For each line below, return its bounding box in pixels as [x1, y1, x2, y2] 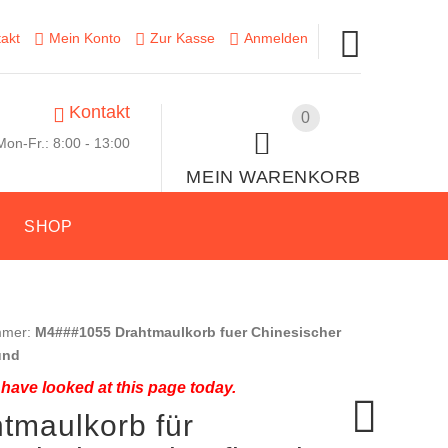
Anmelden [243, 30, 308, 46]
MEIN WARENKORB [186, 166, 361, 187]
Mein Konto [48, 30, 121, 46]
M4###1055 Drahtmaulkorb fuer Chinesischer [34, 323, 341, 340]
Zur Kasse [149, 30, 215, 46]
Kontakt [69, 101, 131, 122]
